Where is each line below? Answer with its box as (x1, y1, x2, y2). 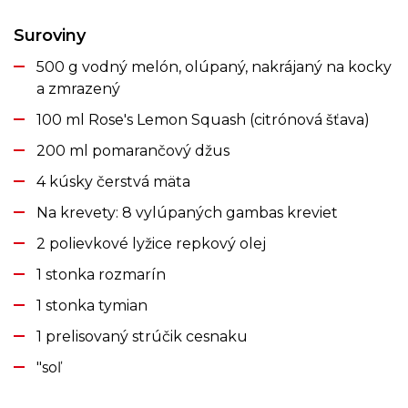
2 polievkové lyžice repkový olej (36, 234, 266, 252)
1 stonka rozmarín (36, 265, 166, 283)
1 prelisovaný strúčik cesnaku (36, 327, 248, 345)
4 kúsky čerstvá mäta (36, 172, 190, 190)
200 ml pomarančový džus (36, 141, 229, 159)
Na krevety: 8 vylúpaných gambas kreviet (36, 203, 338, 221)
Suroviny (14, 25, 86, 46)
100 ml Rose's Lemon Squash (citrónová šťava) (36, 110, 370, 128)
